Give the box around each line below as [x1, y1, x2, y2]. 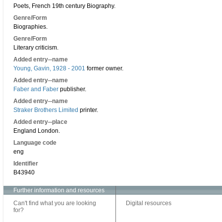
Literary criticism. [13, 44, 58, 51]
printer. [78, 107, 98, 113]
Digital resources [126, 200, 171, 207]
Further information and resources [13, 187, 105, 194]
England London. [13, 127, 60, 134]
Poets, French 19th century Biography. [13, 2, 115, 9]
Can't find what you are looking [13, 200, 96, 207]
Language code [13, 139, 56, 146]
